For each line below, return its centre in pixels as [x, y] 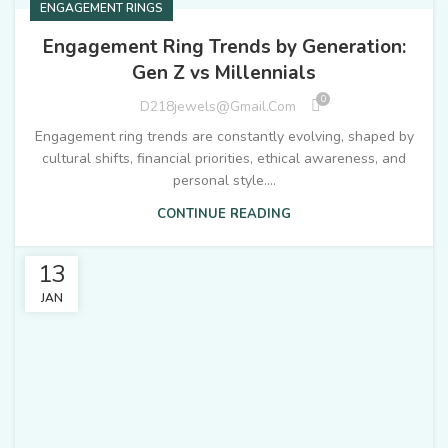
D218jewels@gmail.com [218, 106]
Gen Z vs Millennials [224, 73]
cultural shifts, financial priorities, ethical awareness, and [224, 159]
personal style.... [224, 181]
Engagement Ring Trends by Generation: [224, 47]
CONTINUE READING [224, 214]
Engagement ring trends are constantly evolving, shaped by [224, 137]
